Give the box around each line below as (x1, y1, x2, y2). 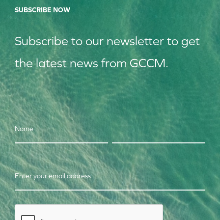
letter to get (135, 34, 200, 48)
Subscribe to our (15, 34, 107, 48)
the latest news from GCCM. (15, 56, 168, 70)
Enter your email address (15, 172, 91, 180)
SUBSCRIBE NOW (15, 6, 70, 14)
